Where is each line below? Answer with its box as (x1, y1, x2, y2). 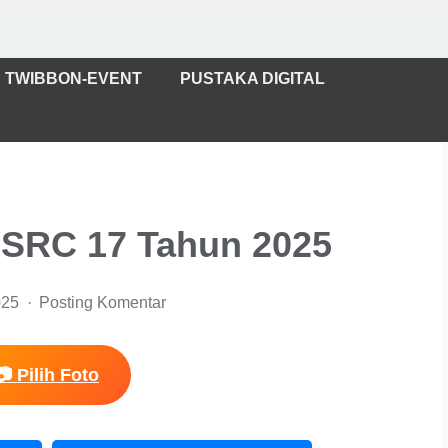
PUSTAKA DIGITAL (179, 70, 325, 87)
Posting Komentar (39, 294, 167, 311)
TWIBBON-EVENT (4, 70, 142, 87)
